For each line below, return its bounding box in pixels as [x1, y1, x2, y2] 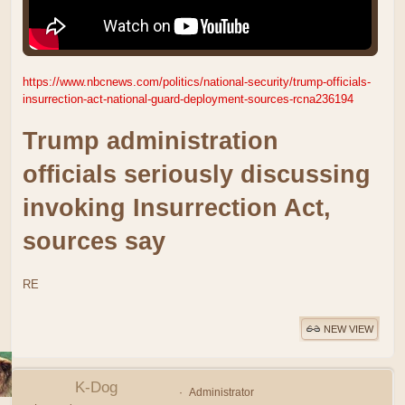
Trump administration [23, 127, 278, 155]
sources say [23, 227, 165, 255]
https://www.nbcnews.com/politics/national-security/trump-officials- [23, 74, 371, 89]
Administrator [188, 385, 254, 399]
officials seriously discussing [23, 160, 371, 188]
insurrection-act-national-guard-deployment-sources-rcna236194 [23, 91, 353, 106]
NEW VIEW [324, 324, 373, 335]
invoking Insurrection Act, [23, 193, 331, 221]
